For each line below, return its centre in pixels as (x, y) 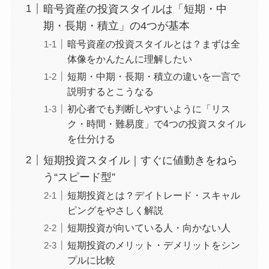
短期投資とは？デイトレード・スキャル (153, 195)
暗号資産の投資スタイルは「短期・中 (135, 9)
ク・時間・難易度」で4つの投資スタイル (156, 124)
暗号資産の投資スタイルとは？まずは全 (153, 44)
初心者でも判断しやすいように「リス (149, 109)
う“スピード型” (79, 177)
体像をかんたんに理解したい (129, 59)
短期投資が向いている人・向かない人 (149, 228)
